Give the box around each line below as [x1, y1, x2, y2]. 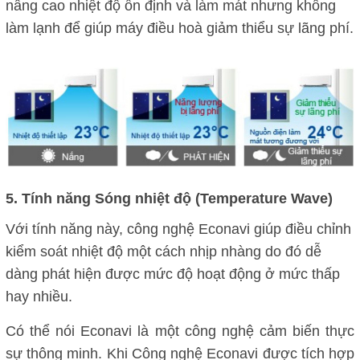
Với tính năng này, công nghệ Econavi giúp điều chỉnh [6, 220, 351, 237]
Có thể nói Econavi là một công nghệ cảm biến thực [6, 322, 354, 339]
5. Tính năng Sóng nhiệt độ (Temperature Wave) [6, 190, 333, 207]
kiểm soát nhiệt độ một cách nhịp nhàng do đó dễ [6, 243, 321, 260]
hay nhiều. [6, 288, 76, 305]
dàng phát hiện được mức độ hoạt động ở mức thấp [6, 265, 340, 282]
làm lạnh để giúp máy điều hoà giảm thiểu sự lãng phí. [6, 20, 354, 37]
